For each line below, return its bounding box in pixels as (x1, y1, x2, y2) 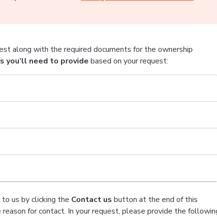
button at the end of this (112, 194, 198, 205)
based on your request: (89, 56, 168, 66)
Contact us (71, 194, 112, 205)
